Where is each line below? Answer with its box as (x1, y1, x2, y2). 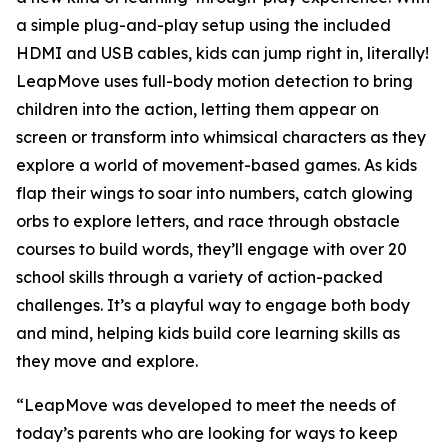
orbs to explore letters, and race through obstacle (16, 211, 400, 231)
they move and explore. (16, 351, 198, 371)
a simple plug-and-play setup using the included (16, 15, 391, 35)
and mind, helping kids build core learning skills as (16, 323, 400, 343)
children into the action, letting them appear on (16, 99, 379, 119)
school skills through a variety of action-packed (16, 267, 383, 287)
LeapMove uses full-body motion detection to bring (16, 71, 413, 91)
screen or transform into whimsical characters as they (16, 127, 426, 147)
